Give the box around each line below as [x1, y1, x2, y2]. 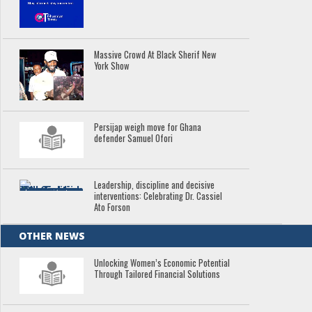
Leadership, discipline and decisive [94, 178, 215, 192]
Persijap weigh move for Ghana [94, 120, 202, 134]
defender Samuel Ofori [94, 132, 173, 146]
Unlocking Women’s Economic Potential [94, 256, 231, 270]
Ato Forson [94, 201, 131, 214]
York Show [94, 58, 130, 72]
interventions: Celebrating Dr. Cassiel [94, 189, 223, 203]
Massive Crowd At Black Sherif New [94, 47, 217, 61]
